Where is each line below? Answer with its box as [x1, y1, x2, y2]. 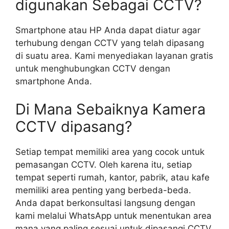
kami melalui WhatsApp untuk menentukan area [15, 211, 212, 221]
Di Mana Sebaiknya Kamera [15, 100, 205, 119]
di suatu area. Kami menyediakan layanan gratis [15, 50, 213, 61]
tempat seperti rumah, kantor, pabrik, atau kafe [15, 172, 210, 183]
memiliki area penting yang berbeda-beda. [15, 185, 191, 196]
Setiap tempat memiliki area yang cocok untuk [15, 147, 204, 157]
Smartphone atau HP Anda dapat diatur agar [15, 25, 200, 35]
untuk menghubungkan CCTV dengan [15, 63, 170, 74]
